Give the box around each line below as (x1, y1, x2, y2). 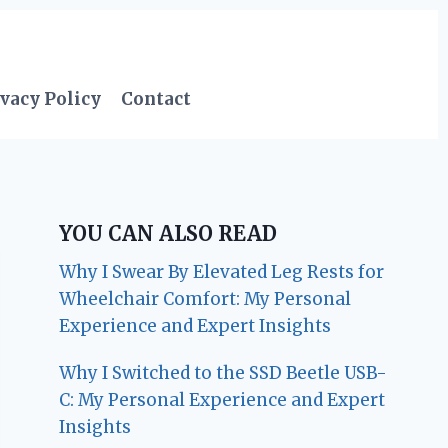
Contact (121, 87, 192, 110)
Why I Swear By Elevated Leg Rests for (59, 261, 385, 284)
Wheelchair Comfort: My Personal (59, 288, 352, 311)
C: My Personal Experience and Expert (59, 389, 386, 412)
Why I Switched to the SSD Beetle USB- (59, 362, 388, 385)
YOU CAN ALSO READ (59, 221, 278, 247)
